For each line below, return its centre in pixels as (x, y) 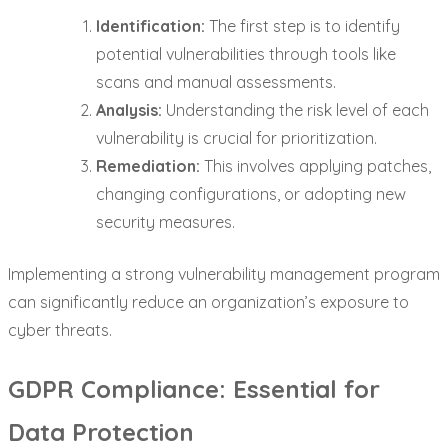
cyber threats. (60, 329)
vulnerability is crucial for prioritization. (236, 137)
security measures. (165, 221)
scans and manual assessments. (216, 81)
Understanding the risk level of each (295, 109)
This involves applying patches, (315, 165)
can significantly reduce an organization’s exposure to (208, 301)
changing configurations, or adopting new (251, 193)
